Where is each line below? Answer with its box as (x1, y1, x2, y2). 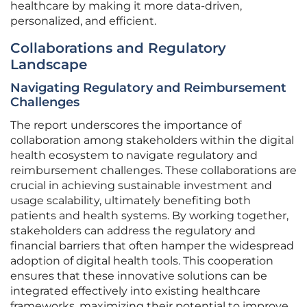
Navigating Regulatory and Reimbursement (10, 80, 286, 96)
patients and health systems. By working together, (10, 209, 288, 223)
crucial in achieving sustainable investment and (10, 179, 272, 193)
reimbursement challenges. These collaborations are (10, 164, 297, 177)
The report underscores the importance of (10, 119, 241, 132)
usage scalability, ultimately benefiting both (10, 194, 251, 208)
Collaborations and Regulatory (10, 40, 226, 57)
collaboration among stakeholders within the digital (10, 134, 294, 147)
